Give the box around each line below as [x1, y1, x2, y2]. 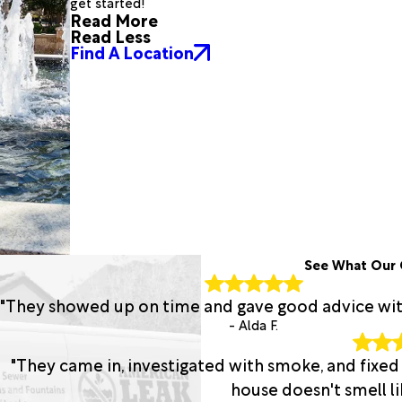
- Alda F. [229, 314, 279, 335]
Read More [70, 7, 159, 32]
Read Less [70, 23, 152, 48]
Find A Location [70, 39, 195, 65]
